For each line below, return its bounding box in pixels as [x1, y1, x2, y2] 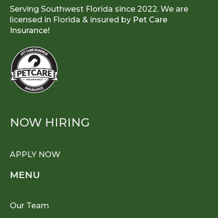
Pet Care [133, 15, 167, 25]
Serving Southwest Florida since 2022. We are [10, 4, 188, 14]
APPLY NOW [10, 150, 60, 160]
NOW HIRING [10, 115, 90, 130]
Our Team [10, 201, 49, 211]
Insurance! [10, 26, 50, 36]
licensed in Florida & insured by [10, 15, 133, 25]
